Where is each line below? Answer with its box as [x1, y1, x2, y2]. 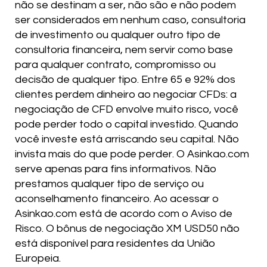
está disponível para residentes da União [15, 238, 215, 250]
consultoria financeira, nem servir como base [15, 44, 233, 56]
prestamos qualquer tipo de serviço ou [15, 178, 204, 190]
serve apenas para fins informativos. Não [15, 163, 216, 175]
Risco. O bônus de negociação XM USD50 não [15, 223, 240, 235]
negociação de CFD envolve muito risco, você [15, 104, 238, 116]
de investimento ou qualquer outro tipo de [15, 29, 221, 41]
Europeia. [15, 253, 61, 265]
